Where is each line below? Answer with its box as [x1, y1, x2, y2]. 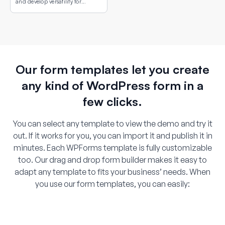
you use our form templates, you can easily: [35, 178, 190, 189]
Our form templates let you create [16, 61, 209, 77]
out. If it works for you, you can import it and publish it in [13, 130, 212, 141]
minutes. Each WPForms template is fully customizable [13, 142, 212, 153]
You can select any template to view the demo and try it [13, 118, 212, 129]
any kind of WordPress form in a [22, 77, 203, 93]
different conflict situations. [16, 7, 86, 14]
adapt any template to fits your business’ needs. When [15, 166, 210, 177]
